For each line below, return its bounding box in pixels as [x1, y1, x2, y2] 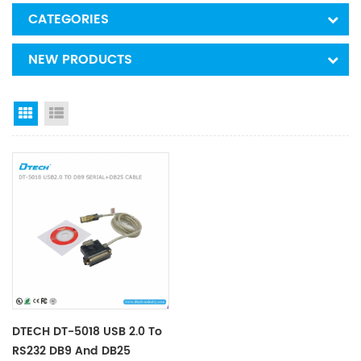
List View [68, 106, 115, 124]
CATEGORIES [28, 9, 109, 30]
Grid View [38, 106, 90, 124]
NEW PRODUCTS [28, 49, 132, 70]
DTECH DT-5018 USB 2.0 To [12, 322, 162, 341]
